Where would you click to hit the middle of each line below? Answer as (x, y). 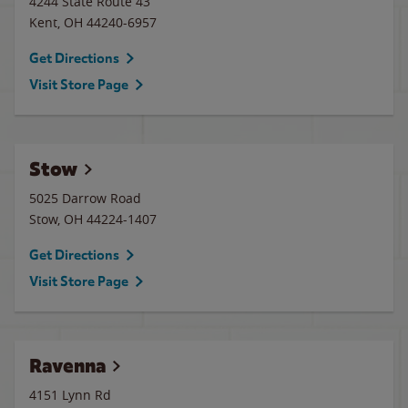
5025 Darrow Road (85, 198)
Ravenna (67, 366)
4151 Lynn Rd (70, 395)
